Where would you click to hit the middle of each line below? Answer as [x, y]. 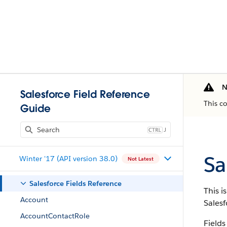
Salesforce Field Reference [85, 94]
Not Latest [140, 159]
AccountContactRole [55, 216]
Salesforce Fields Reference [75, 183]
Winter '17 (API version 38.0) [68, 158]
